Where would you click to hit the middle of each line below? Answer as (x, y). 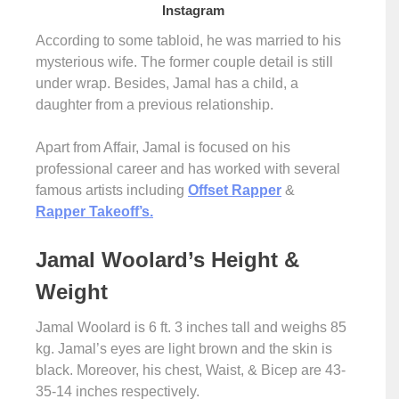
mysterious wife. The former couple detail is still (184, 62)
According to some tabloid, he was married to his (188, 41)
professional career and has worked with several (188, 169)
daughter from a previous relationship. (158, 105)
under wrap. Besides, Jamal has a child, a (167, 83)
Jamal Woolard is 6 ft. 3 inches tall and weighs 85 (191, 327)
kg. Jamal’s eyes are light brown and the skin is (184, 349)
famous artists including (112, 190)
